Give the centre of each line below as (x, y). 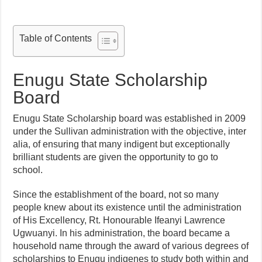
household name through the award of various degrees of (131, 246)
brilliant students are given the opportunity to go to (116, 157)
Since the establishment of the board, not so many (116, 194)
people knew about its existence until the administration (127, 207)
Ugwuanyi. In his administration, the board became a (122, 233)
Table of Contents (56, 38)
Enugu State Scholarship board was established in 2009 (130, 118)
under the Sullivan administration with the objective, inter (130, 131)
